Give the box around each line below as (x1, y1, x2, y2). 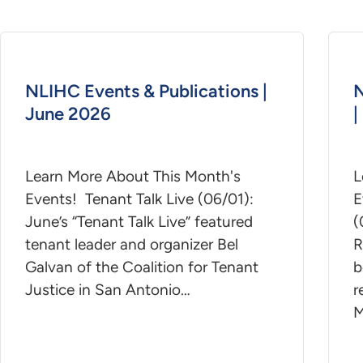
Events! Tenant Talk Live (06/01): (25, 189, 254, 208)
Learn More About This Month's (25, 166, 241, 186)
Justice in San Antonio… (25, 280, 190, 299)
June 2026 (25, 103, 111, 126)
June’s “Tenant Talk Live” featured (25, 211, 253, 231)
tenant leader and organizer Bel (25, 234, 238, 254)
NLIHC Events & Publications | (25, 80, 267, 103)
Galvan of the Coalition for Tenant (25, 257, 258, 276)
